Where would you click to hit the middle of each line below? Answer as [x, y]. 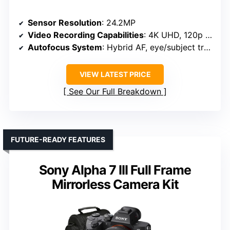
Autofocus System [65, 47]
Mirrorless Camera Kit [115, 184]
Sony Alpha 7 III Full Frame [115, 170]
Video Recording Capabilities [86, 35]
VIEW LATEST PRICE [115, 74]
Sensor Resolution [65, 22]
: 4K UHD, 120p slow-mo [175, 35]
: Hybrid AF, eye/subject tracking [153, 47]
